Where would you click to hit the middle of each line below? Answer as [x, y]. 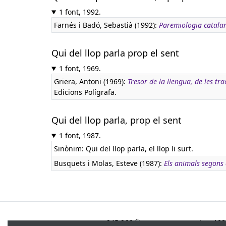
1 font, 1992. [80, 12]
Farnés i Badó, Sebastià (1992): [106, 25]
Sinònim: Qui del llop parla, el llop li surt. [124, 149]
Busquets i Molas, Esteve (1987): [109, 163]
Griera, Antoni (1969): [91, 81]
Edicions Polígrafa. [85, 92]
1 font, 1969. [80, 68]
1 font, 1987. [80, 135]
